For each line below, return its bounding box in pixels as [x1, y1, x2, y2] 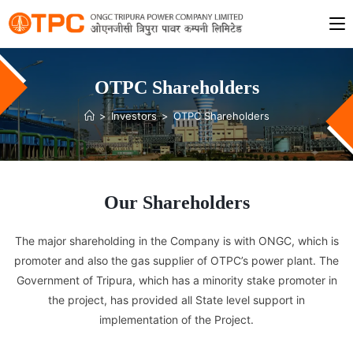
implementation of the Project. [99, 313, 254, 326]
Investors [110, 110, 157, 122]
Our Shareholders [103, 192, 250, 213]
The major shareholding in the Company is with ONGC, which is [14, 234, 339, 247]
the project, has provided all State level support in [48, 293, 305, 307]
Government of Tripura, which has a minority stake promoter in [16, 273, 337, 287]
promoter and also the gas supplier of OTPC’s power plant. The [14, 254, 339, 267]
